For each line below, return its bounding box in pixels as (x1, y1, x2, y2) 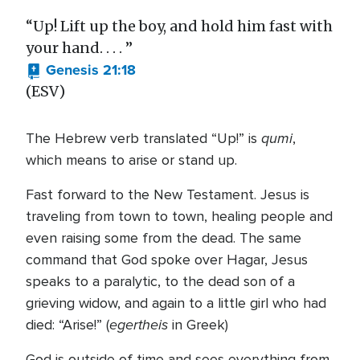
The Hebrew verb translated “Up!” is (26, 129, 261, 147)
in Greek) (172, 316, 228, 333)
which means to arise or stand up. (26, 151, 237, 169)
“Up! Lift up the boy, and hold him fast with (26, 17, 333, 35)
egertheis (109, 314, 168, 335)
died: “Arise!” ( (26, 316, 109, 333)
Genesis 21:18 (46, 59, 136, 80)
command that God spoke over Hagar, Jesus (26, 251, 308, 268)
